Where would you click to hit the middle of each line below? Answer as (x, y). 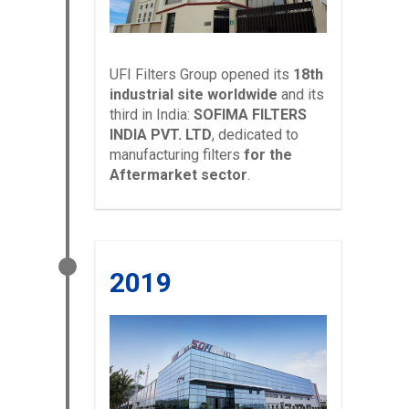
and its (301, 95)
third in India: (152, 115)
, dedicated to (255, 135)
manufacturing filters (177, 155)
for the (268, 155)
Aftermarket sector (178, 175)
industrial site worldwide (194, 95)
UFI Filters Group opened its (201, 75)
